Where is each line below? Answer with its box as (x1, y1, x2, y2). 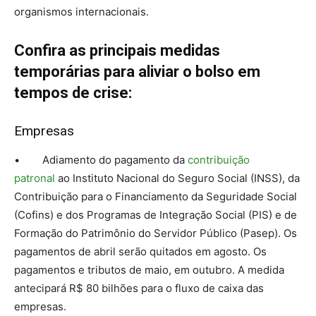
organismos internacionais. (14, 4, 149, 18)
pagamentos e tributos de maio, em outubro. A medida (14, 262, 284, 276)
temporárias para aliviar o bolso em (14, 62, 260, 80)
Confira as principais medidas (14, 41, 220, 59)
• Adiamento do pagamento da (14, 152, 188, 166)
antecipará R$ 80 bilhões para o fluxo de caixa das (14, 281, 264, 295)
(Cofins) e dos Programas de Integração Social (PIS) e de (14, 207, 297, 221)
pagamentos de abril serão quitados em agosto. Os (14, 244, 267, 258)
